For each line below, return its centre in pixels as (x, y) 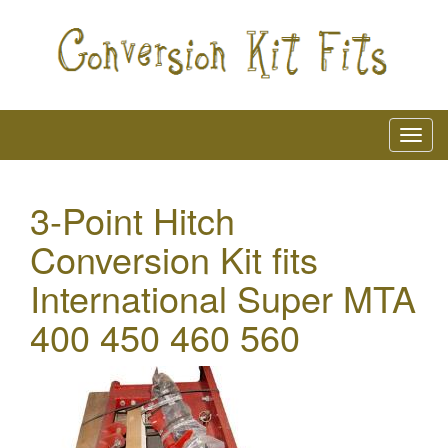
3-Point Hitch (132, 219)
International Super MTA (223, 297)
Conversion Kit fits (174, 258)
